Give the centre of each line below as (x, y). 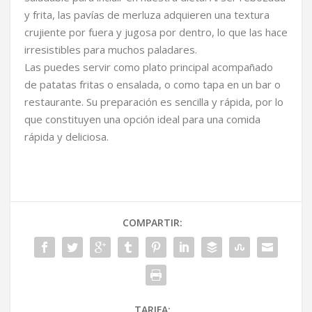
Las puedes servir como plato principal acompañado (149, 67)
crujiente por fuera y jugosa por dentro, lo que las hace (156, 32)
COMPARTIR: (153, 223)
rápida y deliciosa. (67, 137)
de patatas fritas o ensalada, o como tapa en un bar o (153, 85)
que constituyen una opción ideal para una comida (142, 119)
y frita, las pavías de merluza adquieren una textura (147, 15)
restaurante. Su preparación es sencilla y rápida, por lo (154, 102)
